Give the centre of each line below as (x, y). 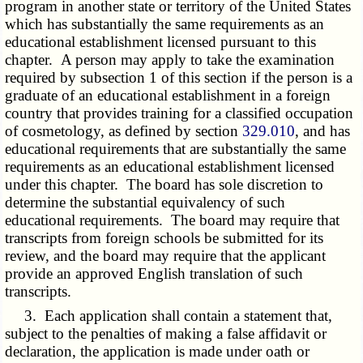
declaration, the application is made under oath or (158, 351)
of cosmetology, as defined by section (124, 130)
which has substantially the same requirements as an (165, 23)
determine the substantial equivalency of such (145, 202)
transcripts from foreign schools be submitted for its (164, 237)
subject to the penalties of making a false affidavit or (166, 333)
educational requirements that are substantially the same (176, 148)
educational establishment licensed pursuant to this (161, 41)
